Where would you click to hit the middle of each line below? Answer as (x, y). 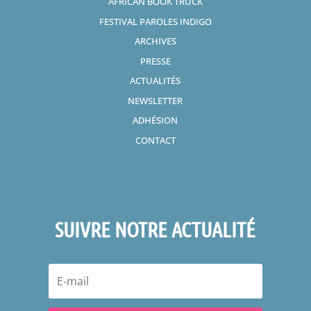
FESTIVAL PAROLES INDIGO (155, 21)
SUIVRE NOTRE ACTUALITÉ (155, 229)
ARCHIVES (155, 41)
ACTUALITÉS (155, 81)
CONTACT (155, 140)
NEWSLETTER (155, 100)
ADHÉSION (155, 120)
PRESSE (155, 61)
